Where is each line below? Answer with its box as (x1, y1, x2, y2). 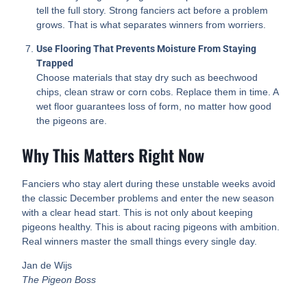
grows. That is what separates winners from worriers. (36, 19, 267, 31)
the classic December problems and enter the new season (22, 193, 275, 204)
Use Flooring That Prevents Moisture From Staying (36, 43, 257, 55)
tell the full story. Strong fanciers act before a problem (36, 5, 269, 16)
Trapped (36, 58, 74, 69)
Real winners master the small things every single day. (22, 236, 258, 247)
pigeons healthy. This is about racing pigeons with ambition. (22, 221, 280, 233)
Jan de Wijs (22, 260, 73, 271)
